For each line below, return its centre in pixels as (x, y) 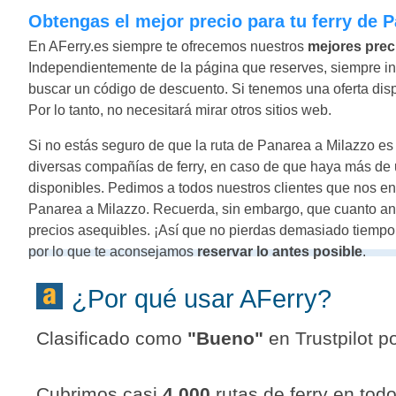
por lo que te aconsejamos (113, 251)
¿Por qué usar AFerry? (218, 298)
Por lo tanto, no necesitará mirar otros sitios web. (180, 110)
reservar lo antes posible (280, 251)
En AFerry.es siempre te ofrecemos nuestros (168, 46)
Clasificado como (112, 338)
